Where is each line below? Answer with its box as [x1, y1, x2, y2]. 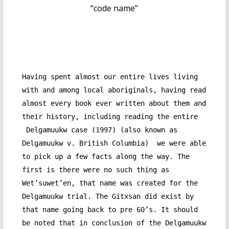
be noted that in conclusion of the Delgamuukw [21, 218, 206, 227]
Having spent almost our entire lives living [21, 72, 198, 81]
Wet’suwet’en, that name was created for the [21, 178, 198, 187]
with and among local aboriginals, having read [21, 85, 206, 94]
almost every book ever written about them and [21, 99, 206, 107]
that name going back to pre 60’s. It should [21, 205, 198, 214]
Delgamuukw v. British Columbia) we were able [21, 139, 206, 147]
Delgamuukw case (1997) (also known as [21, 125, 177, 134]
